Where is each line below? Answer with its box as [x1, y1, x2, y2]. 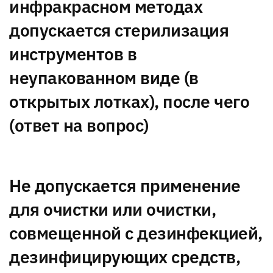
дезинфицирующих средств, [9, 246, 240, 269]
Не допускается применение [9, 174, 241, 197]
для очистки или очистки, [9, 198, 216, 221]
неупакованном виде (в [9, 66, 199, 90]
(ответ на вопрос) [9, 114, 149, 137]
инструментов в [9, 43, 136, 66]
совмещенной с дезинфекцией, [9, 222, 263, 245]
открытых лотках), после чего [9, 90, 249, 113]
